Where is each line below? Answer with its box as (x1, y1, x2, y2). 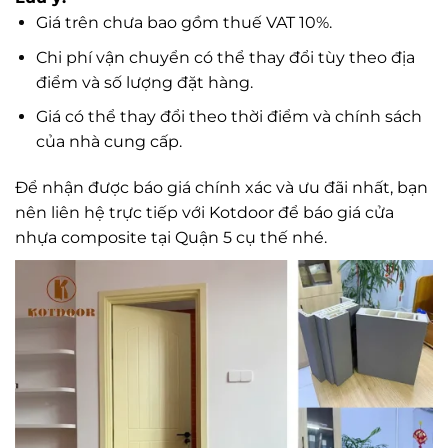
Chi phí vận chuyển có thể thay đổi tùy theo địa (35, 47, 415, 67)
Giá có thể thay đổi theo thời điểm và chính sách (35, 107, 422, 127)
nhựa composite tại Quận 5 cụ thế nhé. (15, 228, 327, 248)
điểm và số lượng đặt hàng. (35, 72, 253, 92)
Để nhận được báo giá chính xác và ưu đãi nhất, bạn (15, 178, 428, 198)
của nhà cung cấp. (35, 132, 182, 152)
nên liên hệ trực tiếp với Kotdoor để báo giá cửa (15, 203, 394, 223)
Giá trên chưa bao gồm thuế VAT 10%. (35, 13, 332, 33)
